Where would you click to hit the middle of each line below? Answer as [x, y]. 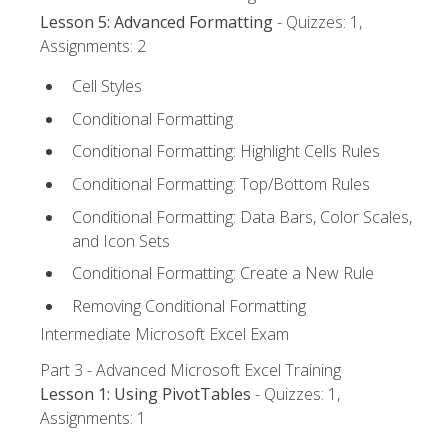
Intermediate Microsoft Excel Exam [164, 333]
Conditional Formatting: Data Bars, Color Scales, [242, 216]
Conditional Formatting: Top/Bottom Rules [221, 183]
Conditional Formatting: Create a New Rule [223, 273]
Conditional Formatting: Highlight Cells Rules [226, 151]
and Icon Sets [121, 240]
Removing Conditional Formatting [189, 305]
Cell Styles [107, 86]
